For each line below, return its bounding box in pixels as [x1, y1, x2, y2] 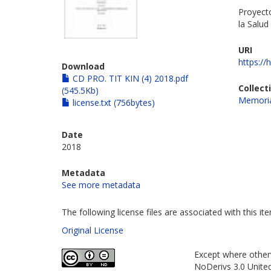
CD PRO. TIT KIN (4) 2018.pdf [70, 72, 188, 84]
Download [62, 60, 105, 72]
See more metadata [62, 178, 140, 191]
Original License [62, 224, 123, 236]
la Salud [238, 18, 269, 30]
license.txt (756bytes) [70, 96, 155, 108]
